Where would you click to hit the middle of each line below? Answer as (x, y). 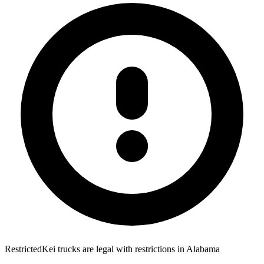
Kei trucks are (68, 249)
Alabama (203, 249)
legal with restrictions (136, 249)
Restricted (23, 249)
